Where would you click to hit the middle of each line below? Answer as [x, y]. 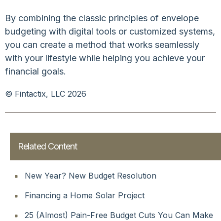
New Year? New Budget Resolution [91, 175]
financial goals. [36, 71]
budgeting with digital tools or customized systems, [110, 31]
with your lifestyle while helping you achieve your [105, 58]
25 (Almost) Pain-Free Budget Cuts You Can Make [119, 215]
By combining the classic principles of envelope [102, 18]
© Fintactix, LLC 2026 [46, 93]
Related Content [48, 146]
